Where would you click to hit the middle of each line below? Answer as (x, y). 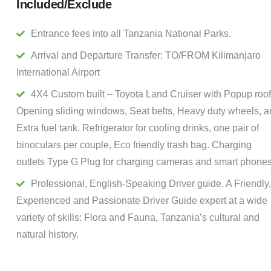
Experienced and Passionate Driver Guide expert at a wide (142, 201)
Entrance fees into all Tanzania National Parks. (131, 34)
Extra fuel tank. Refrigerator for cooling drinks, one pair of (138, 128)
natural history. (47, 235)
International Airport (58, 73)
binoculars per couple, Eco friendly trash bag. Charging (134, 145)
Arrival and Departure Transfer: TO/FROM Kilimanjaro (146, 56)
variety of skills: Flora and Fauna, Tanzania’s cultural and (138, 218)
